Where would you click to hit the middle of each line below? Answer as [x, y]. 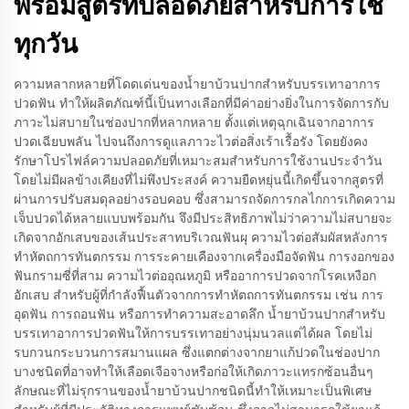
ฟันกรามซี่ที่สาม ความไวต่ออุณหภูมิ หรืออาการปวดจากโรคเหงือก [195, 276]
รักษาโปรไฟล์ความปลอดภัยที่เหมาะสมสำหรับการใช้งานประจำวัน [198, 161]
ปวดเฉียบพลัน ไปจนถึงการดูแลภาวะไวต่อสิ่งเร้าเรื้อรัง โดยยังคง [191, 142]
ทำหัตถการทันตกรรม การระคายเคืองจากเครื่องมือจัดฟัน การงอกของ [204, 257]
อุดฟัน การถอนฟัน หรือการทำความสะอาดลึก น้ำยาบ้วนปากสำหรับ [199, 314]
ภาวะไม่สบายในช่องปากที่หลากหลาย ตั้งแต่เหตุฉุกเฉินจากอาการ [194, 122]
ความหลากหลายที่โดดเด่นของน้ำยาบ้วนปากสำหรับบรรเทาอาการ [197, 84]
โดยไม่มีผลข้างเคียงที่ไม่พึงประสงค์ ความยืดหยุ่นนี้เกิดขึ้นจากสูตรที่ [199, 180]
